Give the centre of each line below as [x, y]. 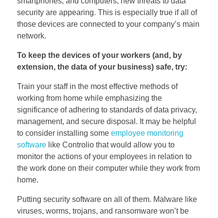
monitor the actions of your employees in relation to [104, 156]
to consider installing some [64, 133]
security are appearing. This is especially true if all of [107, 12]
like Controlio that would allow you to [110, 145]
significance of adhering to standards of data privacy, [107, 109]
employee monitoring [147, 133]
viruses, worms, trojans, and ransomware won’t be [103, 211]
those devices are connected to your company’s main [108, 24]
